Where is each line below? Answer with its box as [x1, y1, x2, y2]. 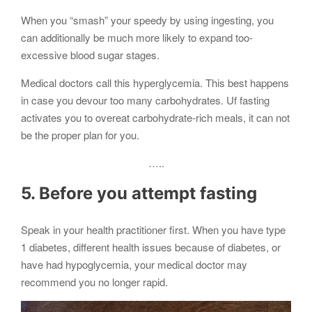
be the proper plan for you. [21, 127, 139, 143]
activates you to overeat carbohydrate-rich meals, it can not [21, 110, 290, 125]
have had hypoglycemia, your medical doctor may [21, 256, 247, 272]
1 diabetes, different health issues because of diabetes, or [21, 239, 281, 254]
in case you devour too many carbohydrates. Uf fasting [21, 93, 270, 108]
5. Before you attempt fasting [21, 183, 257, 204]
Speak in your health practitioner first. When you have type [21, 221, 286, 237]
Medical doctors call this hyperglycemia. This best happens [21, 75, 289, 91]
